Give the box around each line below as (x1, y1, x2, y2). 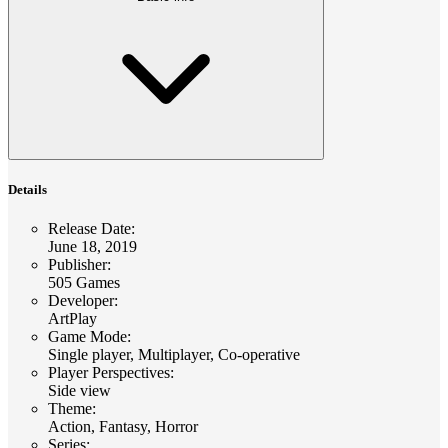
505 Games (48, 273, 120, 291)
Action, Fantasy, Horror (48, 417, 198, 435)
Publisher (48, 255, 107, 273)
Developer (48, 291, 114, 309)
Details (8, 181, 47, 197)
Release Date (48, 219, 131, 237)
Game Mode (48, 327, 127, 345)
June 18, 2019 (48, 237, 137, 255)
